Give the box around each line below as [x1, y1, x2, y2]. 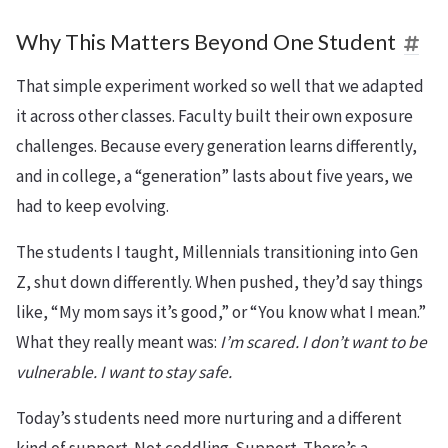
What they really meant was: [16, 330, 220, 353]
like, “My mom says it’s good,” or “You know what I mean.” [16, 300, 426, 323]
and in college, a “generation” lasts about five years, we [16, 164, 413, 187]
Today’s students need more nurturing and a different [16, 406, 402, 429]
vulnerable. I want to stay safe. [16, 360, 232, 383]
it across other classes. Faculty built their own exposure [16, 104, 413, 127]
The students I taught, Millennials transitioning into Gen [16, 240, 418, 263]
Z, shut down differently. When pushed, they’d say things [16, 270, 423, 293]
